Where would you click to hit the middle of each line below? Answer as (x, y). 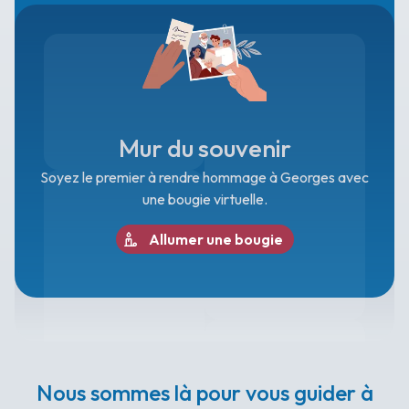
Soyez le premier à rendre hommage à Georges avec (204, 177)
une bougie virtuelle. (204, 199)
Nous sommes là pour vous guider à (204, 393)
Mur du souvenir (204, 148)
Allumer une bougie (215, 239)
